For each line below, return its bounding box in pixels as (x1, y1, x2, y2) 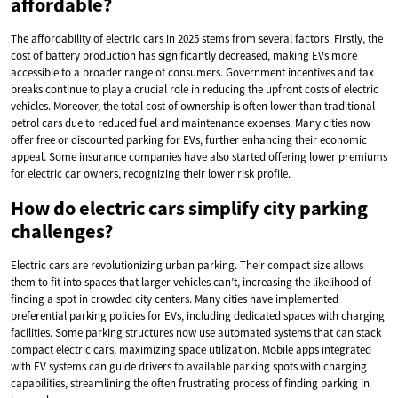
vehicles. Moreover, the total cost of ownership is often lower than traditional (11, 98, 375, 114)
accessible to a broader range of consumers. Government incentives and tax (11, 64, 374, 80)
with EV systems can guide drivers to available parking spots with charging (11, 358, 367, 374)
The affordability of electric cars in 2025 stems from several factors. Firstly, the (11, 30, 383, 46)
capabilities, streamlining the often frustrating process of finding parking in (11, 375, 370, 391)
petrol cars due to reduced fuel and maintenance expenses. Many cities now (11, 115, 370, 131)
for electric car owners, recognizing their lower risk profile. (11, 165, 291, 181)
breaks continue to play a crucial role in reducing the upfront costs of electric (11, 81, 378, 97)
